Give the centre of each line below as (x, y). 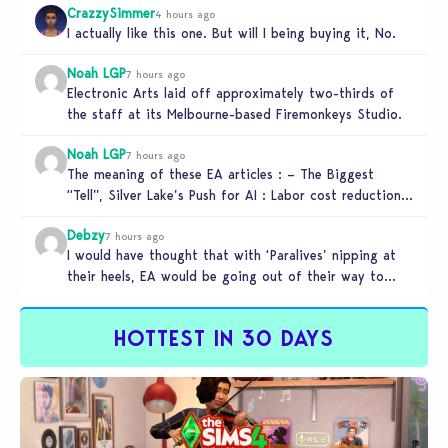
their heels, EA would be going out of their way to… (231, 275)
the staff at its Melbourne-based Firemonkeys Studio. (234, 113)
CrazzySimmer (111, 12)
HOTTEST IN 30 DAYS (224, 338)
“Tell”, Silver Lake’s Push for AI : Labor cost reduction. (236, 194)
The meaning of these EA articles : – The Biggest (220, 173)
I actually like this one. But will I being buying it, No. (231, 32)
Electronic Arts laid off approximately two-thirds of (230, 92)
